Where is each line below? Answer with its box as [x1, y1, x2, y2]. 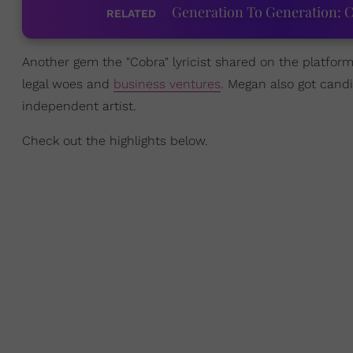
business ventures [113, 76, 221, 91]
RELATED [106, 7, 156, 20]
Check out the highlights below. [22, 133, 208, 148]
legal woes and [22, 76, 113, 91]
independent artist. [22, 98, 136, 113]
